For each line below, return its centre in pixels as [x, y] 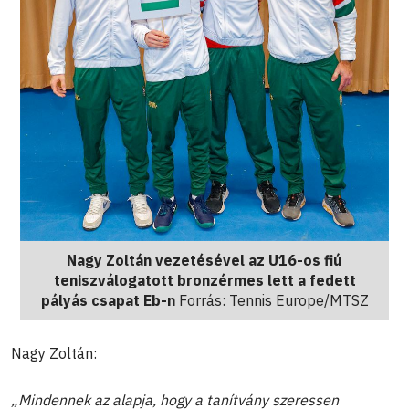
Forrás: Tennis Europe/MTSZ [272, 300]
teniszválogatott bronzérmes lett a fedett [204, 280]
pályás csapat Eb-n [108, 300]
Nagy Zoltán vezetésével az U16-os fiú [204, 260]
